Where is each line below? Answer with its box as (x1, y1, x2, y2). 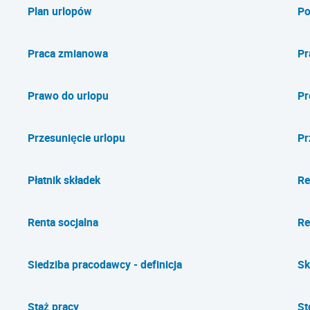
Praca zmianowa (28, 46, 108, 61)
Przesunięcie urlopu (28, 130, 125, 145)
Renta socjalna (28, 215, 98, 230)
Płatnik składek (28, 172, 100, 188)
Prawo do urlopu (28, 88, 109, 103)
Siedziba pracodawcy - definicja (28, 257, 182, 272)
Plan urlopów (28, 3, 92, 19)
